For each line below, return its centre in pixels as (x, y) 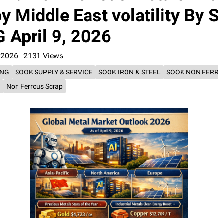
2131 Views (43, 56)
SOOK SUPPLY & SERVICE (54, 72)
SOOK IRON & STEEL (129, 72)
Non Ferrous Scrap (35, 86)
